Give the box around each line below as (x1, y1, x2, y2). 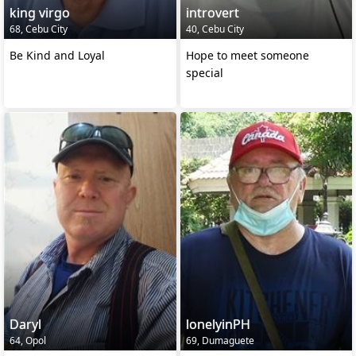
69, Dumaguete (185, 334, 254, 348)
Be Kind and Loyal (10, 47, 105, 63)
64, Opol (10, 334, 46, 348)
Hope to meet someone (185, 47, 309, 63)
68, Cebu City (10, 21, 68, 36)
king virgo (10, 3, 70, 21)
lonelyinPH (185, 315, 250, 334)
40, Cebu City (185, 21, 244, 36)
